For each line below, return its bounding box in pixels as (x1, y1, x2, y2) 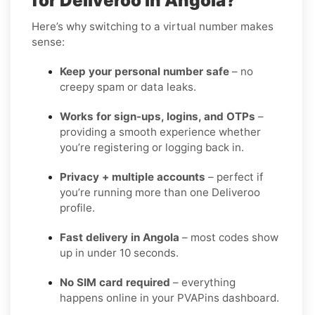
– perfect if (205, 169, 263, 184)
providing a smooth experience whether (60, 124, 261, 139)
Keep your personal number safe (60, 64, 229, 78)
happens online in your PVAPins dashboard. (60, 290, 279, 304)
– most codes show (179, 230, 278, 244)
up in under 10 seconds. (60, 245, 179, 259)
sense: (32, 34, 65, 49)
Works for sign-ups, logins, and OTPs (60, 109, 255, 123)
